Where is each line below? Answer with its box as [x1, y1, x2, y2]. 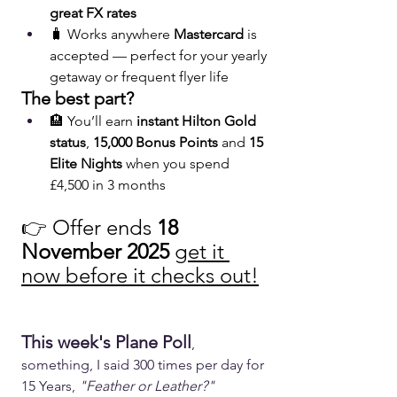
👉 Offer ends [21, 214, 157, 240]
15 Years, [21, 377, 79, 394]
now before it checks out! [21, 261, 259, 288]
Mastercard [174, 25, 244, 43]
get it [175, 237, 230, 264]
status [50, 133, 86, 151]
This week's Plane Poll [21, 331, 191, 353]
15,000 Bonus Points [93, 133, 218, 151]
